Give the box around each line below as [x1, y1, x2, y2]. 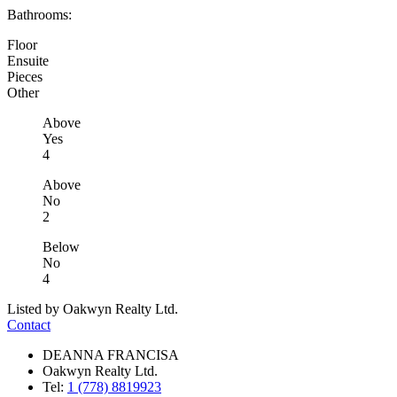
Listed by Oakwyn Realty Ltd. [7, 300, 178, 316]
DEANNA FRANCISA [43, 346, 179, 362]
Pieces [7, 68, 43, 84]
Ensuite [7, 52, 49, 68]
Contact [7, 316, 51, 332]
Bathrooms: [7, 6, 72, 22]
